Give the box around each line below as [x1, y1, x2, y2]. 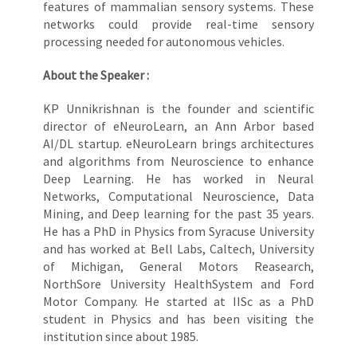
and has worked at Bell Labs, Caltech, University [43, 241, 314, 257]
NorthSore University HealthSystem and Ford [43, 276, 314, 292]
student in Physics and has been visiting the [43, 311, 314, 328]
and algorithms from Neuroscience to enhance [43, 153, 314, 170]
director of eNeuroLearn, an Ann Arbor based [43, 118, 314, 135]
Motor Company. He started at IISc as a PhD [43, 293, 314, 310]
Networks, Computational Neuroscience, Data [43, 188, 314, 205]
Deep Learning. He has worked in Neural [43, 171, 314, 187]
